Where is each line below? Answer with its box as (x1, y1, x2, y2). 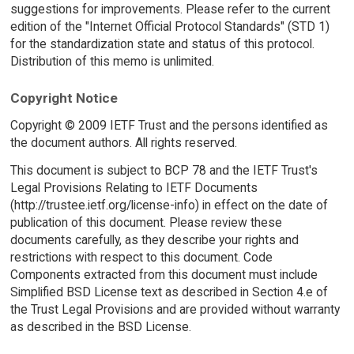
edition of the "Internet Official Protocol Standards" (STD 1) (9, 18, 330, 34)
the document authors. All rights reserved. (9, 135, 237, 151)
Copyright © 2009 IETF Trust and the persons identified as (9, 118, 328, 134)
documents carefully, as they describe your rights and (9, 232, 299, 248)
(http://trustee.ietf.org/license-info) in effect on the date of (9, 198, 328, 213)
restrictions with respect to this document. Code (9, 250, 273, 265)
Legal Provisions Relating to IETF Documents (9, 180, 258, 196)
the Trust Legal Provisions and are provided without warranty (9, 302, 340, 318)
